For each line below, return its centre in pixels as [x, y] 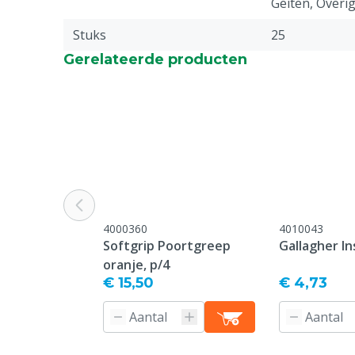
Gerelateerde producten [155, 59]
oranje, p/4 [136, 265]
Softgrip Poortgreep [167, 246]
